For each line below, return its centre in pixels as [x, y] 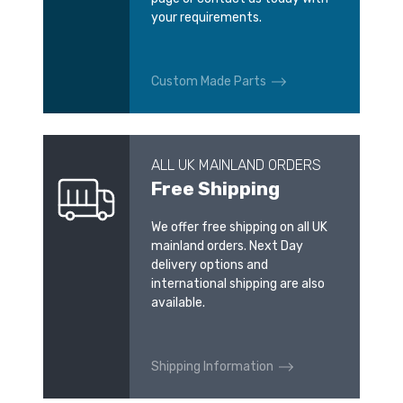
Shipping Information [212, 367]
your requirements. [206, 18]
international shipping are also [238, 284]
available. [178, 303]
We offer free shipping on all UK [239, 228]
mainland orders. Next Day [227, 246]
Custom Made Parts [209, 82]
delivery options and [210, 265]
